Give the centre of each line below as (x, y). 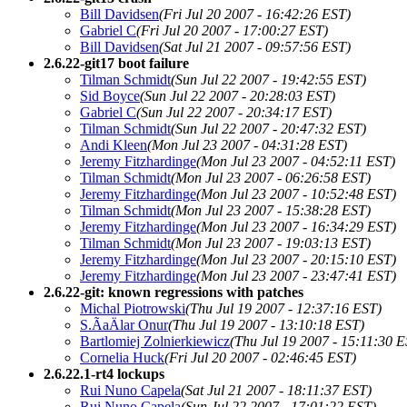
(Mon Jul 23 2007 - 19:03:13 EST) (271, 243)
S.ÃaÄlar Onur (124, 324)
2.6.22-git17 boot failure (116, 63)
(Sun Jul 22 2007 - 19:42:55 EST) (268, 79)
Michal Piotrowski (133, 308)
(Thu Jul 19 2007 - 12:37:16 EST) (283, 308)
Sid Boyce (110, 95)
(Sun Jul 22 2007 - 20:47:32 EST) (268, 128)
